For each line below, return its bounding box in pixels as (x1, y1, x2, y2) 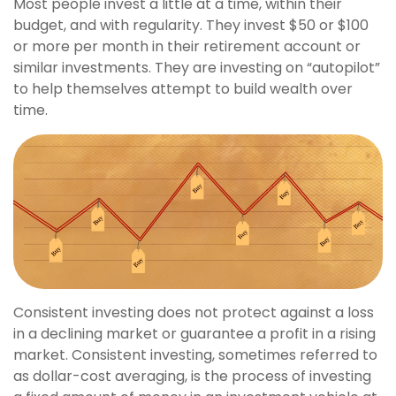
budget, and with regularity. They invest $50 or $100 (13, 15, 369, 36)
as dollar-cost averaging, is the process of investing (13, 366, 371, 387)
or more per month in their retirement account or (13, 36, 361, 57)
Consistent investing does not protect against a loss (13, 302, 374, 324)
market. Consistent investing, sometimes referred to (13, 345, 377, 366)
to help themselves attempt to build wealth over (13, 79, 353, 100)
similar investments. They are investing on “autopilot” (13, 57, 380, 79)
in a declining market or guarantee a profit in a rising (13, 324, 376, 345)
